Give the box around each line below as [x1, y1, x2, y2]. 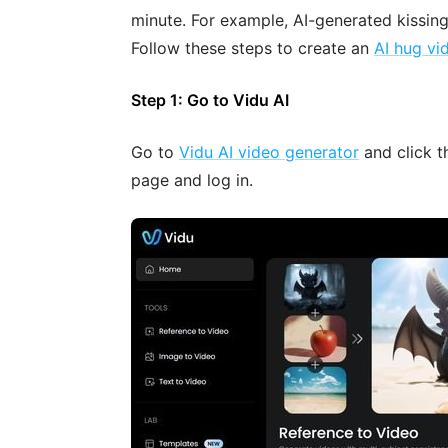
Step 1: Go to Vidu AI [131, 90, 289, 110]
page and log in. [131, 170, 253, 190]
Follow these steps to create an [131, 38, 374, 58]
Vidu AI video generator [179, 142, 359, 162]
